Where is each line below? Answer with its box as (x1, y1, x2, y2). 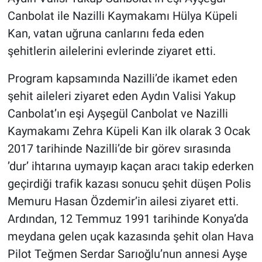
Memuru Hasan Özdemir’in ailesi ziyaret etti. (7, 194, 239, 208)
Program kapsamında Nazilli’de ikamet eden (7, 71, 237, 85)
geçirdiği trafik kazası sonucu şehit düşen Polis (7, 176, 251, 191)
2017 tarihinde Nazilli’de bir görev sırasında (7, 141, 231, 156)
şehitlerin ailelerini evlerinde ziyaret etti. (7, 43, 216, 58)
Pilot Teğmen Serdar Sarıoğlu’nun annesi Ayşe (7, 246, 247, 261)
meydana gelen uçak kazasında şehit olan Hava (7, 229, 254, 243)
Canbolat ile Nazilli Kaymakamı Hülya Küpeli (7, 8, 237, 23)
